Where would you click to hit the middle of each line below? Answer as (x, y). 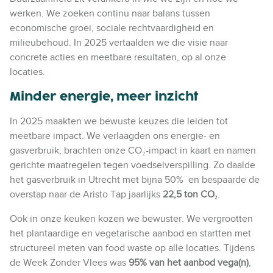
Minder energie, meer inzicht (104, 96)
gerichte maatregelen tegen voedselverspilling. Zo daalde (133, 165)
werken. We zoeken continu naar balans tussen (110, 13)
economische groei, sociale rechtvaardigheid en (112, 28)
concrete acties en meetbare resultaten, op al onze (118, 57)
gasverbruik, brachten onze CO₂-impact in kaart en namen (133, 150)
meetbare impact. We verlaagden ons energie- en (115, 136)
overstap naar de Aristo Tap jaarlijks (86, 194)
